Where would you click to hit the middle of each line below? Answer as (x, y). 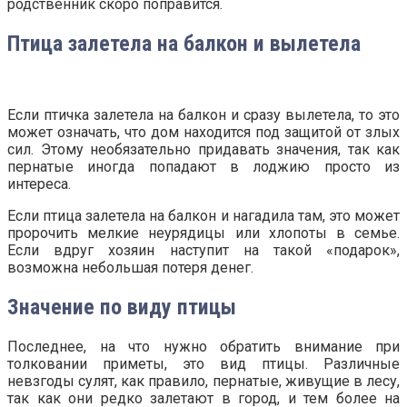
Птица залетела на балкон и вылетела (184, 44)
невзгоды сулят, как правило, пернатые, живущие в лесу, (203, 382)
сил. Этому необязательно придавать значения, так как (203, 150)
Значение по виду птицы (122, 308)
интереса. (39, 184)
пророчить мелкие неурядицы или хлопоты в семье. (203, 233)
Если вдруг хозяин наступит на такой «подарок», (203, 251)
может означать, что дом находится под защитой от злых (203, 133)
